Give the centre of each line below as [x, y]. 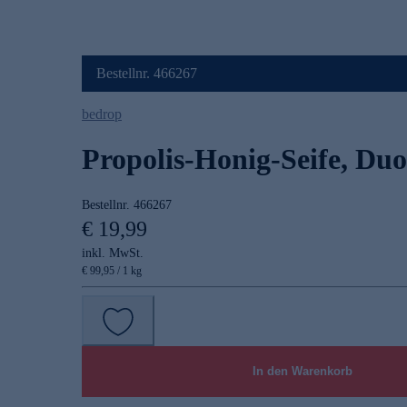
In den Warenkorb [302, 372]
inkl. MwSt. [113, 253]
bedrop [102, 114]
